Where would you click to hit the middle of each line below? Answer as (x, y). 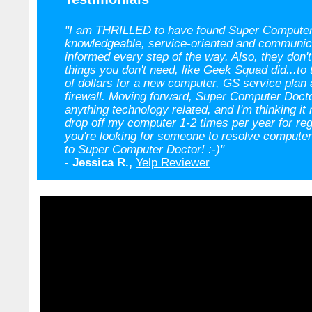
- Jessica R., (99, 162)
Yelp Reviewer (173, 162)
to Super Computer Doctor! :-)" (145, 149)
